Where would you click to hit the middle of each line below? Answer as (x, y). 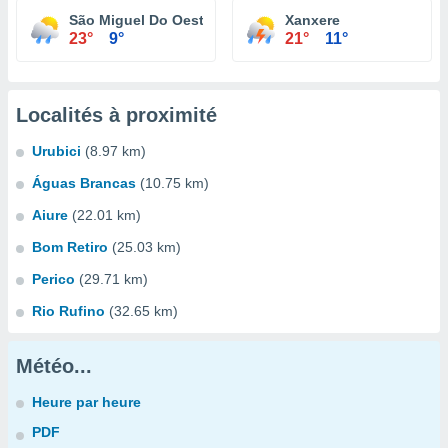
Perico (53, 279)
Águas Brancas (84, 183)
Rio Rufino (68, 311)
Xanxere (312, 20)
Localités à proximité (116, 115)
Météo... (54, 366)
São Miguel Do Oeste (140, 20)
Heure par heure (86, 402)
